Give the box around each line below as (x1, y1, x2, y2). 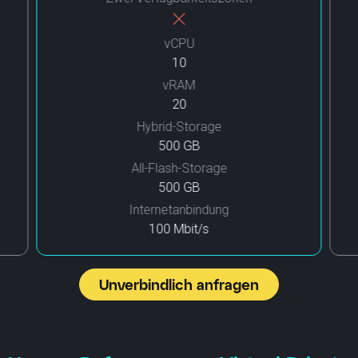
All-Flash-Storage (130, 160, 227, 176)
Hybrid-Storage (136, 118, 221, 134)
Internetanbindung (129, 201, 229, 217)
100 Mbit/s (149, 221, 209, 237)
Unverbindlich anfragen (99, 275, 259, 293)
